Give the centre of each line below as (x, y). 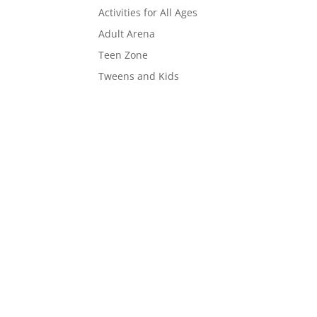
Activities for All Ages (148, 12)
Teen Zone (123, 55)
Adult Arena (127, 34)
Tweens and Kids (139, 76)
